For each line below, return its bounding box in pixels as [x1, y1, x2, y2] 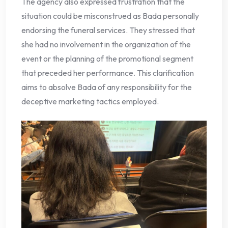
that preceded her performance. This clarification [21, 67, 194, 78]
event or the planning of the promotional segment [21, 53, 193, 64]
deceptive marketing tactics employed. [21, 96, 159, 106]
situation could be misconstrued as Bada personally [21, 10, 199, 21]
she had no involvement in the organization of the [21, 39, 191, 49]
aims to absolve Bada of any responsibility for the [21, 81, 192, 92]
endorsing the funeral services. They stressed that [21, 24, 195, 35]
